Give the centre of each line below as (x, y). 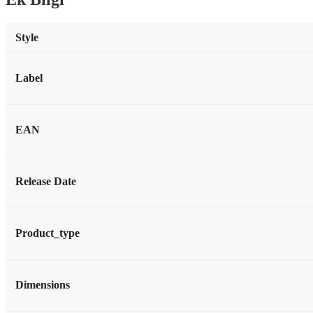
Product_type (48, 233)
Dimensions (43, 284)
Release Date (46, 181)
